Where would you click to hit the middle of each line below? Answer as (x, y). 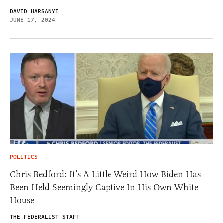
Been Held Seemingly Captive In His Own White (104, 187)
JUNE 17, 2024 (33, 20)
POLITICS (24, 157)
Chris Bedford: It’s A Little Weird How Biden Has (105, 174)
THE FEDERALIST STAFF (45, 217)
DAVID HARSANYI (34, 12)
